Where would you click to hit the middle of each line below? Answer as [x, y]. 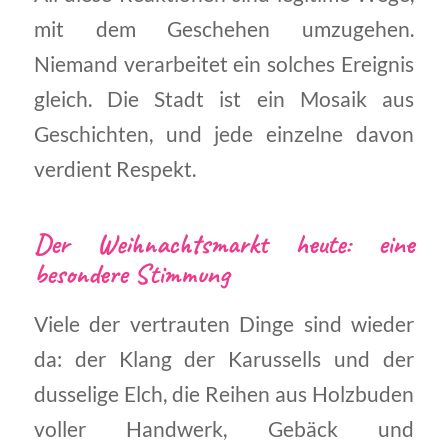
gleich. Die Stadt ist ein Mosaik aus [224, 98]
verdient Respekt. [114, 168]
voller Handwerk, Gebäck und [224, 428]
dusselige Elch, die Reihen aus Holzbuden [224, 393]
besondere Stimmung [131, 273]
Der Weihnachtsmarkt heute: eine [224, 243]
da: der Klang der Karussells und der [224, 358]
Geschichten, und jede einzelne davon [224, 133]
